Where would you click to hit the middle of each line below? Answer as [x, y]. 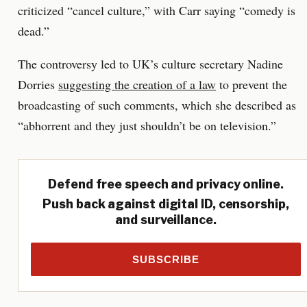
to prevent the [251, 84]
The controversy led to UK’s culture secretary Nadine [150, 63]
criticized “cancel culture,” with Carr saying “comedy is [157, 10]
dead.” [34, 30]
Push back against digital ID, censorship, [166, 204]
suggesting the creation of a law [137, 84]
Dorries [38, 84]
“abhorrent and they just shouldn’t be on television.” [147, 125]
